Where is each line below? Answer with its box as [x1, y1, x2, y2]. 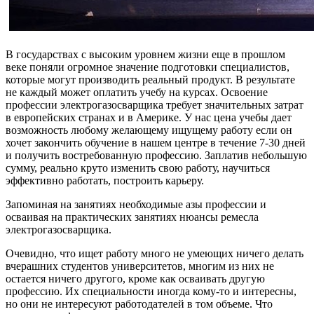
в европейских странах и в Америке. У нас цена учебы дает [6, 111, 292, 123]
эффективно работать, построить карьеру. [6, 174, 204, 186]
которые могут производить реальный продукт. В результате [6, 73, 295, 86]
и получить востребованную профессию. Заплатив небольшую [6, 149, 307, 161]
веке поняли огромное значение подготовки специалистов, [6, 60, 289, 73]
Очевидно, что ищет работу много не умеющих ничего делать [6, 247, 303, 259]
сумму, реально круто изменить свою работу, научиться [6, 161, 270, 174]
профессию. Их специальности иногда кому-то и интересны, [6, 285, 296, 297]
